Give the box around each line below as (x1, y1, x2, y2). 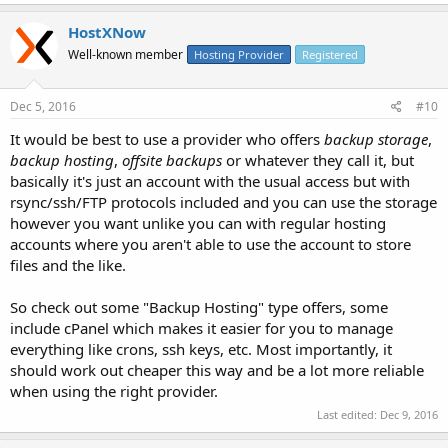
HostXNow (68, 22, 146, 43)
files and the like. (10, 254, 126, 275)
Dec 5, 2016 (10, 97, 76, 115)
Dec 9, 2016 (380, 407, 438, 423)
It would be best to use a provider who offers (10, 128, 324, 149)
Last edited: (317, 407, 380, 423)
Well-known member (68, 46, 183, 64)
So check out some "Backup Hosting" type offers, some (10, 296, 388, 317)
